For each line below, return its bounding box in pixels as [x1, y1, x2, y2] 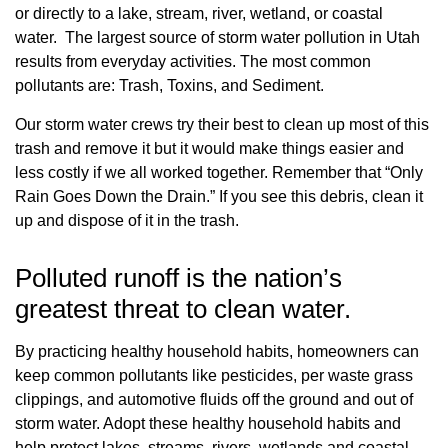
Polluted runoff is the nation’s [15, 263, 342, 293]
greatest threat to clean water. [15, 294, 351, 324]
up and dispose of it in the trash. [15, 212, 239, 229]
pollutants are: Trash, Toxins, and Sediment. [15, 77, 324, 94]
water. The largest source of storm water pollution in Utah [15, 29, 420, 46]
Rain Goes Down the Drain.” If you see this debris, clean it [15, 188, 423, 205]
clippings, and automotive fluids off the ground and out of [15, 391, 413, 408]
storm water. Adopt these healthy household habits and [15, 415, 401, 432]
